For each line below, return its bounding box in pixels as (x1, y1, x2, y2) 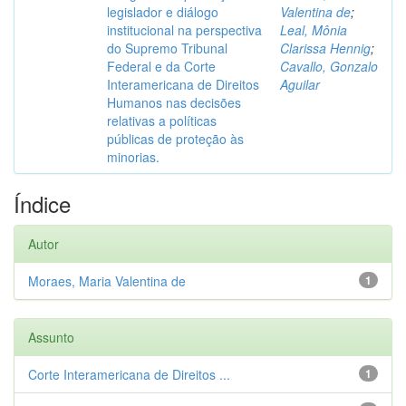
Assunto (28, 328, 74, 346)
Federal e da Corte (107, 57, 216, 75)
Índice (14, 188, 71, 219)
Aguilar (280, 75, 320, 93)
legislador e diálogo (107, 3, 218, 21)
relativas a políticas (107, 111, 217, 130)
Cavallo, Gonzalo (280, 57, 378, 75)
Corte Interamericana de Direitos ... (28, 365, 230, 383)
